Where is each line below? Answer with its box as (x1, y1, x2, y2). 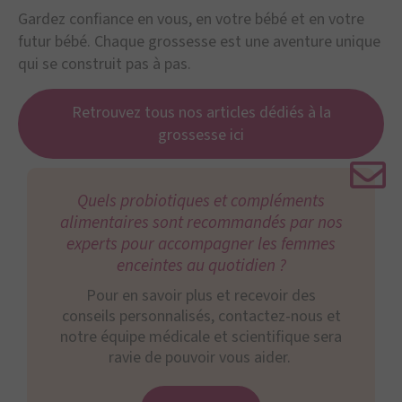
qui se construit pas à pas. (18, 53, 195, 76)
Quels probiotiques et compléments (77, 188, 325, 214)
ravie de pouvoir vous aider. (108, 346, 294, 370)
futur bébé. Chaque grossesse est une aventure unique (18, 31, 380, 54)
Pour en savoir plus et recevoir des (86, 284, 316, 308)
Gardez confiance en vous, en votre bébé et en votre (18, 8, 364, 31)
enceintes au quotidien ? (116, 253, 286, 279)
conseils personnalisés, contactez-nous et (61, 305, 341, 328)
